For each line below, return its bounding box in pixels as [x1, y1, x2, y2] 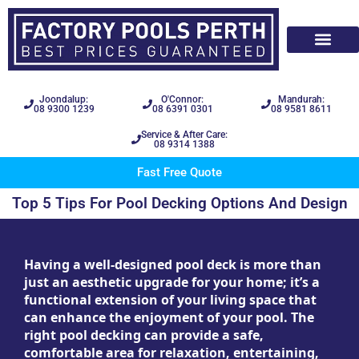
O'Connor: [161, 94, 204, 106]
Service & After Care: [141, 129, 228, 141]
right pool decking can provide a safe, [24, 326, 264, 345]
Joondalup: [39, 94, 89, 106]
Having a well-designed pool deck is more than [24, 256, 321, 274]
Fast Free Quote [137, 165, 222, 180]
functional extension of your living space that [24, 291, 317, 309]
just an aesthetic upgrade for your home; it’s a [24, 273, 320, 292]
